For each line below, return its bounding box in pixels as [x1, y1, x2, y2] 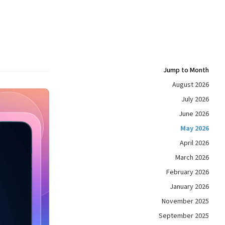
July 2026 [181, 94, 209, 104]
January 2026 [170, 182, 209, 192]
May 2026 [180, 124, 209, 134]
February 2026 [166, 167, 209, 177]
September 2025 [159, 211, 209, 221]
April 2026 [180, 138, 209, 148]
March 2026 [175, 153, 209, 163]
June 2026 [179, 109, 209, 119]
